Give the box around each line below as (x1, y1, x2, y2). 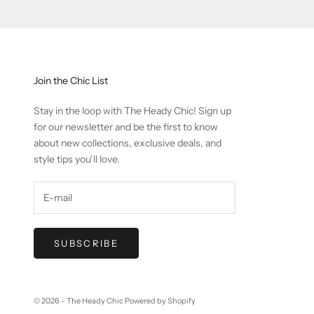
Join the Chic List (34, 74, 108, 88)
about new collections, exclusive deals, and (34, 137, 221, 150)
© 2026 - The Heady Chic (34, 295, 125, 306)
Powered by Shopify (125, 295, 196, 306)
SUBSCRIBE (54, 237, 119, 249)
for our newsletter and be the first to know (34, 121, 218, 134)
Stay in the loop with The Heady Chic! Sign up (34, 104, 231, 118)
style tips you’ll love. (34, 153, 120, 166)
